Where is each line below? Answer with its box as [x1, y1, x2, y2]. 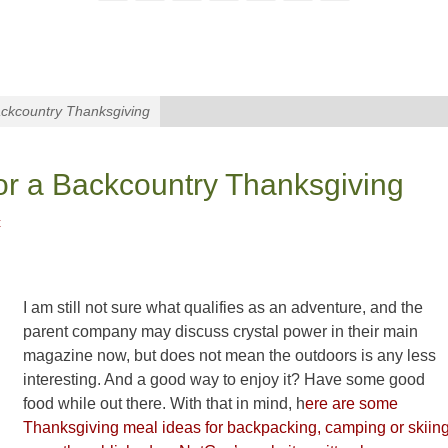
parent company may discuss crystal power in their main [23, 323, 418, 340]
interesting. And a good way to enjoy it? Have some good [23, 371, 425, 388]
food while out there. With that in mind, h [23, 395, 305, 412]
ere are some [305, 395, 398, 412]
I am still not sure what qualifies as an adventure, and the [23, 299, 423, 316]
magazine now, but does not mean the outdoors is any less [23, 347, 436, 364]
